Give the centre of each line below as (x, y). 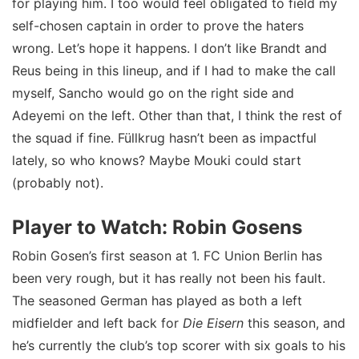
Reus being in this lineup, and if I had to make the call (174, 71)
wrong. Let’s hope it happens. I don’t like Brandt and (169, 48)
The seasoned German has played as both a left (157, 301)
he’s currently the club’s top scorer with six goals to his (179, 345)
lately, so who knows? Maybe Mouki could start (157, 160)
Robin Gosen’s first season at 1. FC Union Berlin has (167, 256)
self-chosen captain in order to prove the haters (158, 26)
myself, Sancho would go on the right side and (153, 93)
